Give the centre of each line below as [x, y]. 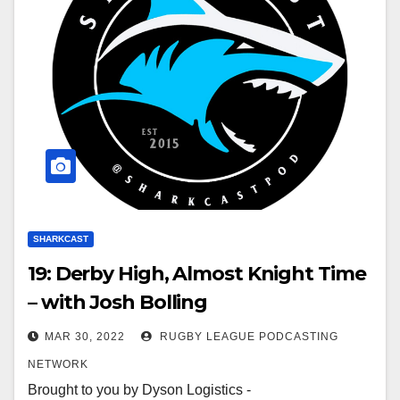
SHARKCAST [61, 239]
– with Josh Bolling [118, 302]
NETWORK [58, 364]
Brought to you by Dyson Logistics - [139, 390]
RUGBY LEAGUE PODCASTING [247, 337]
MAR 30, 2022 [85, 337]
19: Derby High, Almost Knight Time [197, 274]
